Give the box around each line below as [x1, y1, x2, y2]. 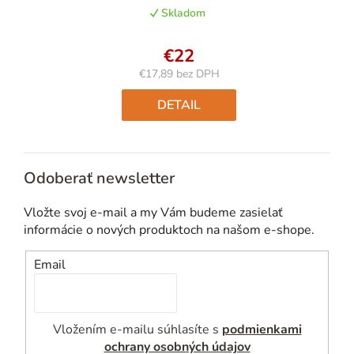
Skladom [158, 6, 205, 21]
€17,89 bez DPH [138, 66, 220, 82]
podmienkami [221, 320, 302, 338]
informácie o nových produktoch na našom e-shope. [24, 221, 314, 239]
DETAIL [157, 96, 201, 115]
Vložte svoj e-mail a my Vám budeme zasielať [24, 204, 283, 222]
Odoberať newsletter [24, 168, 175, 190]
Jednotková [178, 81, 232, 96]
